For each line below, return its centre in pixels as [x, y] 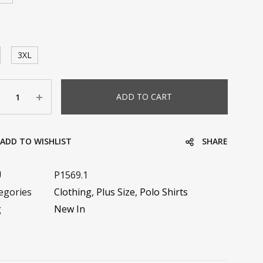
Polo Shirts [163, 192]
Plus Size [115, 192]
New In [69, 209]
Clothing [73, 192]
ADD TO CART [144, 97]
